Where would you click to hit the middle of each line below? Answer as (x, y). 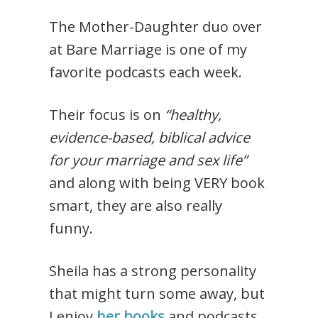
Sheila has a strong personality (153, 270)
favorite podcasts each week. (146, 72)
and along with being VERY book (157, 182)
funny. (71, 228)
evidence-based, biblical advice (150, 137)
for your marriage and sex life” (148, 160)
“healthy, (192, 114)
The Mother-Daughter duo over (156, 26)
